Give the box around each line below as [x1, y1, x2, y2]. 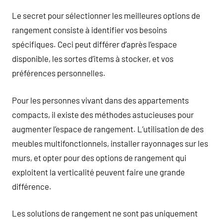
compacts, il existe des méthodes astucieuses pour [12, 109, 194, 119]
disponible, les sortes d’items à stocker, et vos [12, 54, 173, 63]
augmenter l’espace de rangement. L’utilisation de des [12, 123, 204, 134]
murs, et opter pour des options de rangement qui [12, 152, 186, 163]
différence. [12, 181, 52, 191]
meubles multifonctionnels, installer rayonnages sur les [12, 138, 208, 148]
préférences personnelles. [12, 68, 106, 78]
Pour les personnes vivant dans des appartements [12, 95, 189, 105]
